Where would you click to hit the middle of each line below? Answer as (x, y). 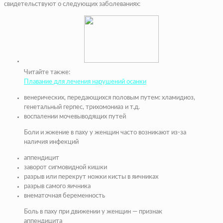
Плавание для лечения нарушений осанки (85, 82)
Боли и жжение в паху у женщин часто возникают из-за (105, 133)
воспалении (41, 117)
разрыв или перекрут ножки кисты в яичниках (91, 177)
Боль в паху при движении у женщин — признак (93, 212)
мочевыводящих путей (92, 117)
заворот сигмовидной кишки (65, 168)
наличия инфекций (51, 142)
